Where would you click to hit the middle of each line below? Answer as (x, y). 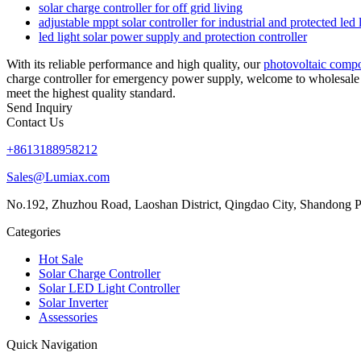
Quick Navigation (52, 344)
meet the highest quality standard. (91, 93)
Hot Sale (61, 259)
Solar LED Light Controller (109, 288)
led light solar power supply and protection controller (173, 36)
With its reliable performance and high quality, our (135, 64)
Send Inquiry (39, 107)
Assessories (68, 317)
